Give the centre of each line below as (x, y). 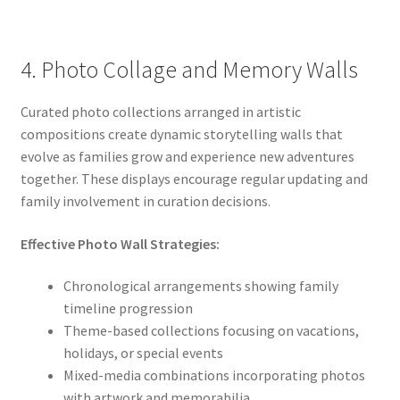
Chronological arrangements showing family (200, 286)
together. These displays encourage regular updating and (194, 179)
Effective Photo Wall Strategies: (120, 243)
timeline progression (128, 308)
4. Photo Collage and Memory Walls (189, 70)
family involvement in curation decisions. (145, 201)
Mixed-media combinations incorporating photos (214, 375)
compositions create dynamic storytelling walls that (181, 134)
